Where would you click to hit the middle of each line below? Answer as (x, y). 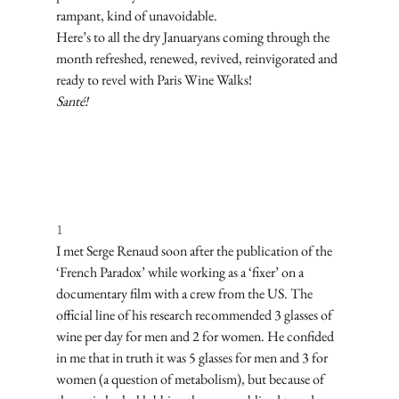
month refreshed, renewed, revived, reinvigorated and (198, 59)
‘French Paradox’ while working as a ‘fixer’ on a (181, 273)
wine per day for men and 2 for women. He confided (196, 337)
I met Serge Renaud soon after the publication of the (195, 251)
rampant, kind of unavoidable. (138, 16)
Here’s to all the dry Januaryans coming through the (194, 37)
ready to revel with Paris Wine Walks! (155, 80)
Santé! (72, 102)
